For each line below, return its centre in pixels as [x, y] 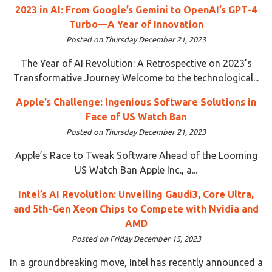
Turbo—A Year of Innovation [136, 24]
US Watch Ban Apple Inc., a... [136, 170]
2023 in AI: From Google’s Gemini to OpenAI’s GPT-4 [136, 9]
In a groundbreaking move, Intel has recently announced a [136, 262]
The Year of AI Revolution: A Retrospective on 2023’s [136, 63]
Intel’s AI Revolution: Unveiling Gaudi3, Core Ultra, [136, 194]
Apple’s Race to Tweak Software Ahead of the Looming [136, 155]
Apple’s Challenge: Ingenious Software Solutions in [136, 102]
